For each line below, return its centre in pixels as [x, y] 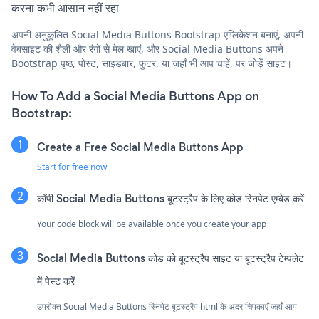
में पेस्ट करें [56, 281]
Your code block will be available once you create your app [152, 224]
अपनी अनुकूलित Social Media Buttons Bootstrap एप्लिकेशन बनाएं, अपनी [157, 34]
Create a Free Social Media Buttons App [140, 147]
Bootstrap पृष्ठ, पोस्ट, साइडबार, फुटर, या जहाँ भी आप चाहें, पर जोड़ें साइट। [152, 63]
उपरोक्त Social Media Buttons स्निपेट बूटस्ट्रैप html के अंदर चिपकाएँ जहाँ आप [167, 306]
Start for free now [72, 167]
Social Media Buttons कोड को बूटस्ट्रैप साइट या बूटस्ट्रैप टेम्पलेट [171, 258]
